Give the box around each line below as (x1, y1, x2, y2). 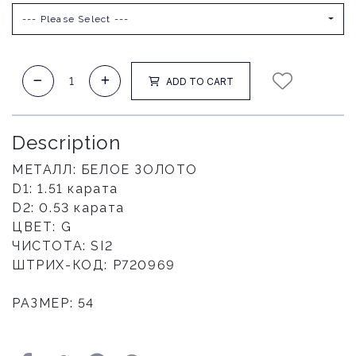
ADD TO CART (165, 75, 234, 87)
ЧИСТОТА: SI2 (12, 238, 114, 253)
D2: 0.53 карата (12, 200, 125, 215)
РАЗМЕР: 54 (12, 296, 95, 311)
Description (12, 131, 121, 154)
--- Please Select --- (22, 13, 130, 25)
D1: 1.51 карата (12, 181, 118, 196)
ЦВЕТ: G (12, 219, 72, 234)
